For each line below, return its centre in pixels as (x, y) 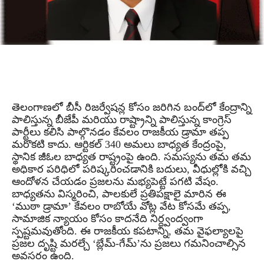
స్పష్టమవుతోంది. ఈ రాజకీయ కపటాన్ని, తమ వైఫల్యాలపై (128, 231)
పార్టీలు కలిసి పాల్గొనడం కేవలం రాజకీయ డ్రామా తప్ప (120, 132)
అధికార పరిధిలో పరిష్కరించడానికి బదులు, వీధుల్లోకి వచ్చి (131, 169)
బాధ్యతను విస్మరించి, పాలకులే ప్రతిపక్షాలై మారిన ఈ (119, 194)
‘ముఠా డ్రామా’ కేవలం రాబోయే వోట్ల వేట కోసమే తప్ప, (121, 206)
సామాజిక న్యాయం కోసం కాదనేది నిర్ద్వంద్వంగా (108, 218)
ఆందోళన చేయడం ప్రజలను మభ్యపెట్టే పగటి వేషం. (115, 181)
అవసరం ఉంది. (43, 255)
